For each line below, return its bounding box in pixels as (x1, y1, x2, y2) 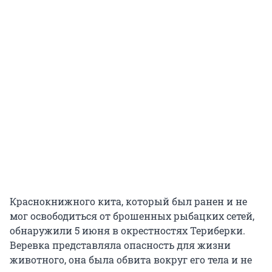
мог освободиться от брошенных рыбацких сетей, (10, 209, 254, 223)
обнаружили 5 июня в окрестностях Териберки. (10, 224, 245, 237)
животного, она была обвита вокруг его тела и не (10, 253, 252, 267)
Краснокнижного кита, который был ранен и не (10, 195, 247, 208)
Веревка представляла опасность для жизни (10, 239, 231, 252)
